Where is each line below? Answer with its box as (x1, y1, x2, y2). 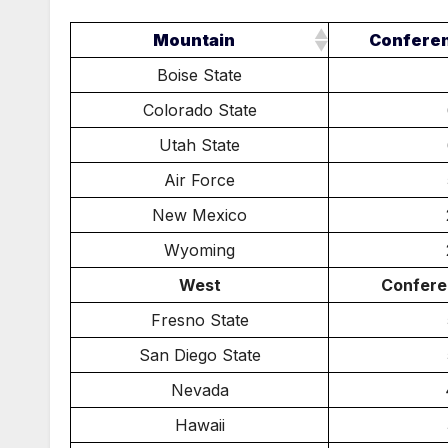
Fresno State (150, 310, 249, 330)
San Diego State (138, 345, 261, 365)
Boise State (157, 65, 243, 85)
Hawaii (174, 415, 225, 435)
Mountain (152, 30, 235, 50)
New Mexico (152, 205, 248, 225)
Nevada (170, 380, 229, 400)
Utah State (159, 135, 241, 155)
